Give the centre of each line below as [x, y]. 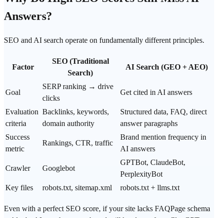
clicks [51, 98]
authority [81, 124]
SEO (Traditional [80, 61]
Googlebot [59, 168]
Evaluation [22, 112]
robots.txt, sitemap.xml [77, 188]
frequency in [186, 137]
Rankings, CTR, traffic [78, 143]
